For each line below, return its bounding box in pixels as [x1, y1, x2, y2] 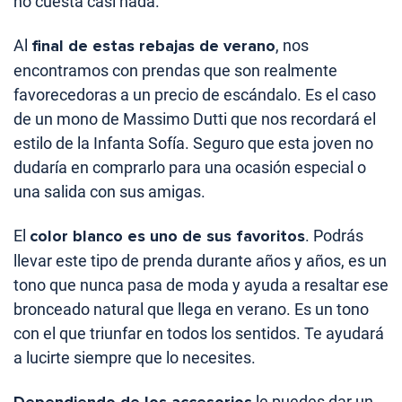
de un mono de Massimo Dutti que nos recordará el [13, 109, 376, 129]
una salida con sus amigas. [13, 182, 205, 202]
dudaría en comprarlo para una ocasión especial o [13, 158, 366, 178]
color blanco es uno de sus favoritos [30, 226, 305, 247]
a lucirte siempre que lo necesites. [13, 348, 256, 368]
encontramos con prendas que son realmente [13, 61, 337, 81]
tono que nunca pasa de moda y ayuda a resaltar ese [13, 275, 389, 295]
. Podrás [305, 226, 363, 246]
